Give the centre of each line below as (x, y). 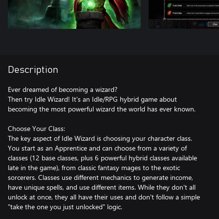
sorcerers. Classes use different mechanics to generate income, (100, 177)
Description (33, 70)
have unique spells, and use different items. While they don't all (102, 187)
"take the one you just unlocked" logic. (65, 206)
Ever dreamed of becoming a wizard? (63, 89)
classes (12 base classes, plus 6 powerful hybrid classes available (102, 157)
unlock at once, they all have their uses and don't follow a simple (104, 197)
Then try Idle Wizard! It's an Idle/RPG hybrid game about (92, 99)
